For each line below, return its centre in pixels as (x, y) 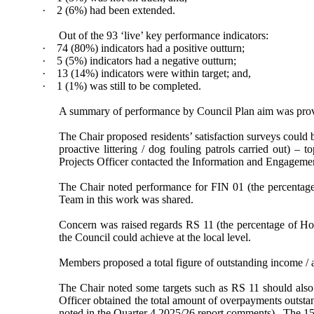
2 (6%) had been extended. (116, 11)
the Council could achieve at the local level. (155, 238)
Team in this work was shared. (127, 200)
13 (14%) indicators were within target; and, (154, 74)
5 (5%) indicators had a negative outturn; (147, 61)
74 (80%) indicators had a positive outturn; (151, 48)
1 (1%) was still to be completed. (129, 86)
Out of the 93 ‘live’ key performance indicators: (164, 36)
